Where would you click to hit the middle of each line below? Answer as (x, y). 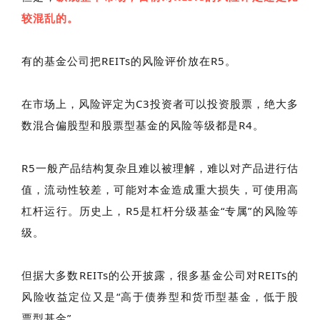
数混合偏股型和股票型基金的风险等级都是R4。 (143, 125)
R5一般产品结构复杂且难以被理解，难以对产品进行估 (160, 167)
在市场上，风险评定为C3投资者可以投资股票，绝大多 (160, 103)
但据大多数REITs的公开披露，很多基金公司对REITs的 (160, 275)
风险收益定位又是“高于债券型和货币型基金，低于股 (160, 296)
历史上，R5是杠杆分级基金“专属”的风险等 (189, 210)
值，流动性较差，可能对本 (91, 189)
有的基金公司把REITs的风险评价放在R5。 (129, 60)
